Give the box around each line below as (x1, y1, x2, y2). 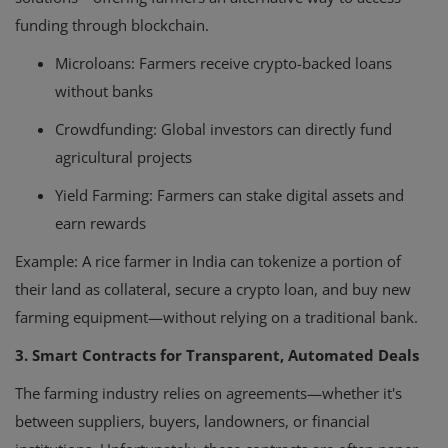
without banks (55, 81, 153, 102)
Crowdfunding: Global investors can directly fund (55, 119, 392, 140)
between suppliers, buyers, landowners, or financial (15, 411, 370, 432)
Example (15, 251, 74, 272)
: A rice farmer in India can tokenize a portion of (74, 251, 401, 272)
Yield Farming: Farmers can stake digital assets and (55, 185, 404, 206)
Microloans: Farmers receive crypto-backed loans (55, 53, 392, 74)
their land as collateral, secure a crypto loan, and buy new (15, 279, 411, 300)
